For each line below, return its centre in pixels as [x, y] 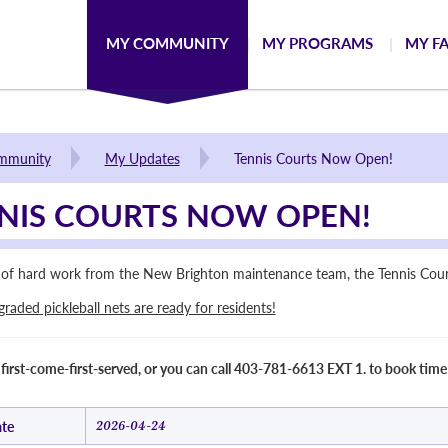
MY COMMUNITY [167, 42]
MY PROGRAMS [317, 42]
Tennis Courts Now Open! [313, 158]
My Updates [142, 158]
